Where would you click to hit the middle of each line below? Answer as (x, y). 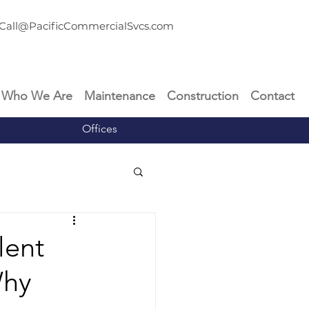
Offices (100, 129)
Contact (273, 96)
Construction (203, 96)
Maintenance (120, 96)
